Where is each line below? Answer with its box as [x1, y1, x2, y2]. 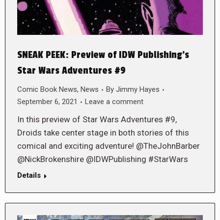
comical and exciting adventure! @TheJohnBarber [17, 141, 200, 151]
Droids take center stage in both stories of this [17, 128, 189, 138]
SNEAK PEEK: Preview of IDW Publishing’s [17, 49, 189, 61]
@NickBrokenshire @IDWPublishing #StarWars [17, 154, 188, 165]
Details [17, 171, 41, 180]
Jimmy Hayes [116, 85, 160, 94]
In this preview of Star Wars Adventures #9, [17, 114, 177, 125]
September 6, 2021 [17, 97, 78, 107]
